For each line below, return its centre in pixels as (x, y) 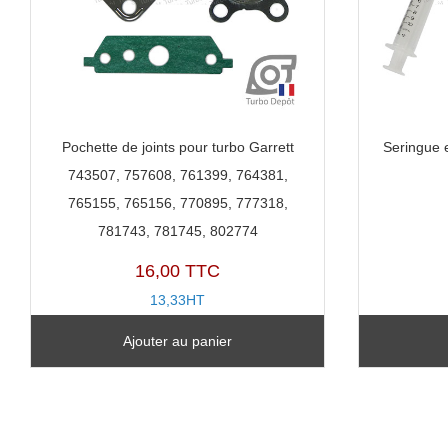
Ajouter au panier (178, 341)
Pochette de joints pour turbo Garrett (177, 146)
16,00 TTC (178, 270)
